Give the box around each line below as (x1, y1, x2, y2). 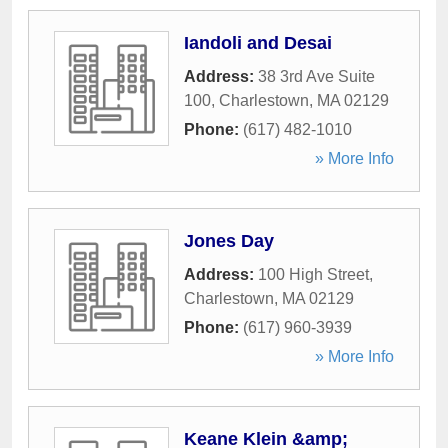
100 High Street (258, 266, 369, 283)
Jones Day (184, 231, 274, 251)
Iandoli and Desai (184, 33, 332, 53)
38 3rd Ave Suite (258, 68, 375, 85)
